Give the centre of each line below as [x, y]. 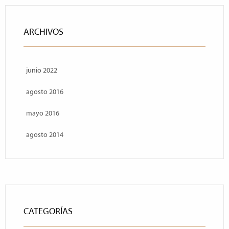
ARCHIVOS [43, 32]
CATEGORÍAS [48, 211]
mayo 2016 [43, 113]
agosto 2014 [45, 135]
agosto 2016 [45, 92]
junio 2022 [42, 70]
